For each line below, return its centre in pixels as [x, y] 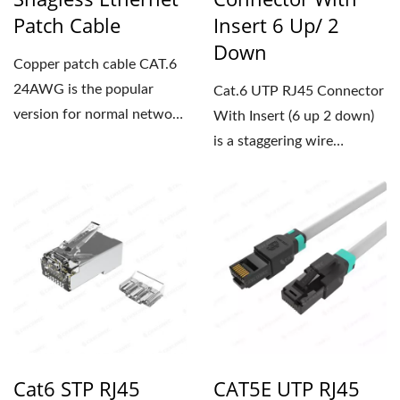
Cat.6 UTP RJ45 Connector [299, 91]
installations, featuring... [89, 139]
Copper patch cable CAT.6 [95, 64]
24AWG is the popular [83, 89]
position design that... [281, 166]
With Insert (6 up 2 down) [294, 116]
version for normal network [99, 114]
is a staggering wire [273, 141]
